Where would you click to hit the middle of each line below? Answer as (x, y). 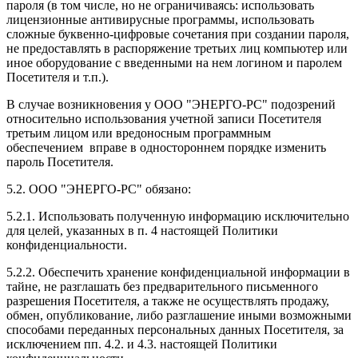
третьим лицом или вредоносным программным (139, 133)
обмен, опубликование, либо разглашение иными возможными (179, 316)
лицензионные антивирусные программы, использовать (160, 20)
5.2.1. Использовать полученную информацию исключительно (178, 217)
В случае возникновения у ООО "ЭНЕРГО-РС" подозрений (171, 105)
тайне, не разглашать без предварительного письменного (162, 287)
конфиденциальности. (67, 245)
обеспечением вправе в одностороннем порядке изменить (166, 148)
